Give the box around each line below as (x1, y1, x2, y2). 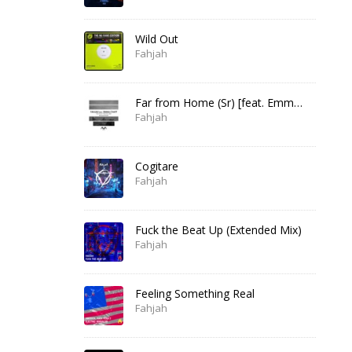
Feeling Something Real (135, 286, 255, 301)
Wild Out (135, 31, 178, 46)
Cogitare (135, 159, 178, 174)
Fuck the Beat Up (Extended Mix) (135, 222, 302, 237)
